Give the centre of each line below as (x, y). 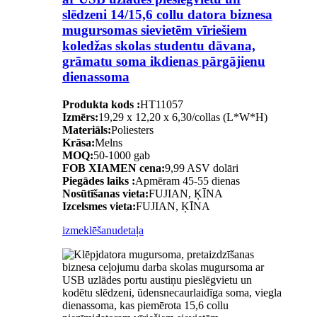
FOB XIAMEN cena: (114, 168)
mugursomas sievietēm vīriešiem (155, 30)
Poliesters (132, 129)
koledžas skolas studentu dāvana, (159, 45)
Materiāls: (87, 129)
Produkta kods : (101, 104)
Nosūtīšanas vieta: (105, 193)
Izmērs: (80, 117)
